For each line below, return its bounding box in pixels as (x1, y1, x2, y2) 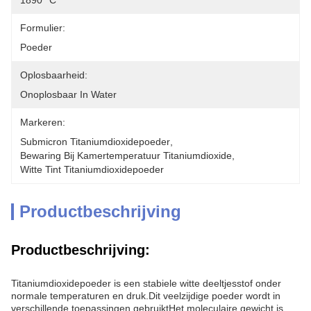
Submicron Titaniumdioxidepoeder (20, 136, 170, 147)
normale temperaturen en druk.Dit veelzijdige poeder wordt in (11, 290, 280, 301)
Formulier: (20, 22, 65, 33)
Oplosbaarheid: (20, 69, 87, 81)
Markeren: (20, 117, 65, 128)
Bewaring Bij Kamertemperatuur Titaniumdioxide (20, 150, 232, 161)
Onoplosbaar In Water (20, 89, 117, 100)
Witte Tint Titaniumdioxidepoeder (20, 164, 164, 175)
